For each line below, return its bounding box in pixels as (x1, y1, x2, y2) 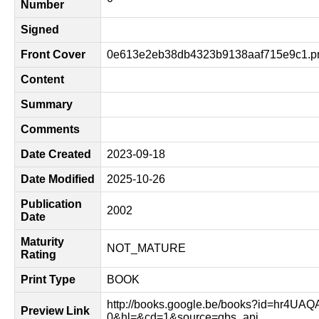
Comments (21, 123, 80, 135)
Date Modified (21, 173, 95, 185)
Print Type (21, 273, 75, 286)
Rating (21, 249, 56, 261)
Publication (21, 198, 82, 210)
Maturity (21, 236, 64, 248)
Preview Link (21, 305, 90, 317)
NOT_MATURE (107, 242, 186, 254)
